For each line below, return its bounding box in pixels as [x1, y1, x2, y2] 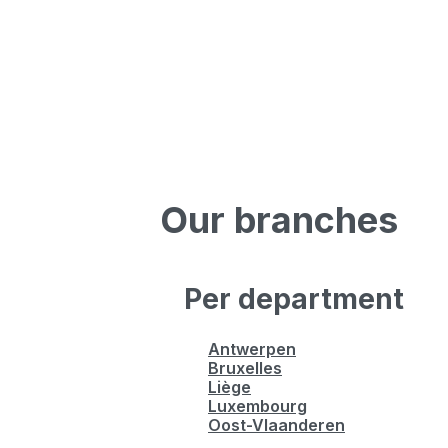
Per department [184, 282, 404, 316]
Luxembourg [208, 396, 307, 416]
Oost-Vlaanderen [208, 415, 345, 435]
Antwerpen [208, 339, 296, 359]
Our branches [160, 198, 398, 242]
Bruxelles [208, 358, 282, 378]
